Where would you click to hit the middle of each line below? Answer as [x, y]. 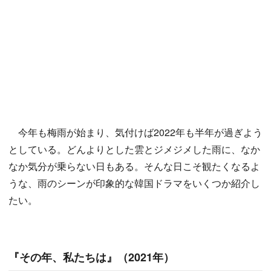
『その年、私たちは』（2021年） [91, 257]
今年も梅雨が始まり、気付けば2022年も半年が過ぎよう [135, 132]
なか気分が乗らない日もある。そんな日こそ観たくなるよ [134, 166]
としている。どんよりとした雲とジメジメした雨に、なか [134, 149]
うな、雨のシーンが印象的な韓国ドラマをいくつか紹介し [134, 183]
